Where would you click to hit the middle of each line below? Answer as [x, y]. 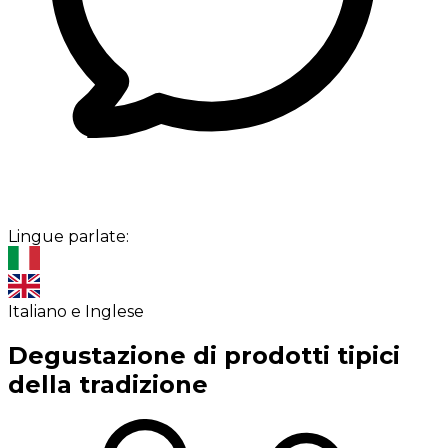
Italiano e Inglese [76, 312]
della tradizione [108, 385]
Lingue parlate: [68, 237]
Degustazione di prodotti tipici [204, 356]
